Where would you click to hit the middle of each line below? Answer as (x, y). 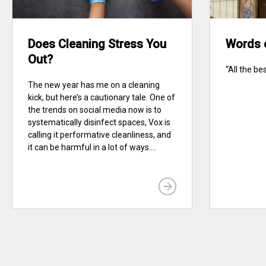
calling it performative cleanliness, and (99, 135)
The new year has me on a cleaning (94, 85)
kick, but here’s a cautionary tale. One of (102, 98)
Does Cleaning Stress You (97, 44)
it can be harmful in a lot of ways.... (92, 148)
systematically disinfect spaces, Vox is (99, 123)
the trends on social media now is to (95, 110)
